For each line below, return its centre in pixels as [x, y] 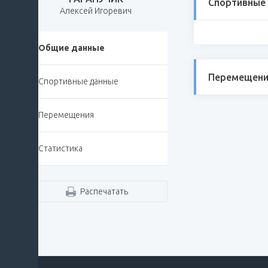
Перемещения [66, 115]
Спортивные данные [78, 82]
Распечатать [104, 192]
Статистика [60, 149]
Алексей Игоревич [96, 11]
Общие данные [71, 48]
